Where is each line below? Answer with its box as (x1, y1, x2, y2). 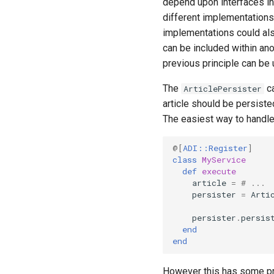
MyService (202, 154, 246, 166)
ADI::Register (183, 143, 248, 154)
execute (202, 166, 236, 177)
